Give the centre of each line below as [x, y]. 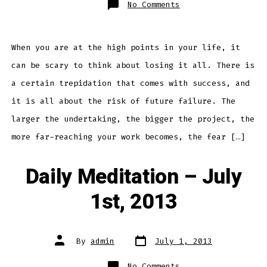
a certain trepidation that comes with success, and [130, 83]
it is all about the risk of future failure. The [123, 101]
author [69, 245]
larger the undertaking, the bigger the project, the [133, 119]
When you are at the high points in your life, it [125, 48]
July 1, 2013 [184, 241]
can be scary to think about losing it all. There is [133, 66]
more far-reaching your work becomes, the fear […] [128, 137]
